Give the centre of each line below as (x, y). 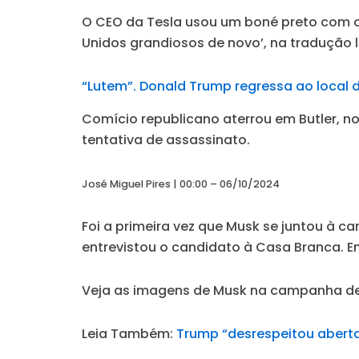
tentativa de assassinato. (166, 139)
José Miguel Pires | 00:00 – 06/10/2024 (181, 184)
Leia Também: (129, 333)
